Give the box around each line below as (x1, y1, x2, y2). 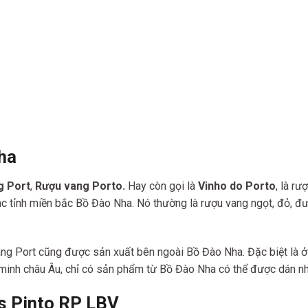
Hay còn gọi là (125, 179, 198, 193)
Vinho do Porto (198, 179, 276, 193)
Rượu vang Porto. (35, 179, 125, 193)
